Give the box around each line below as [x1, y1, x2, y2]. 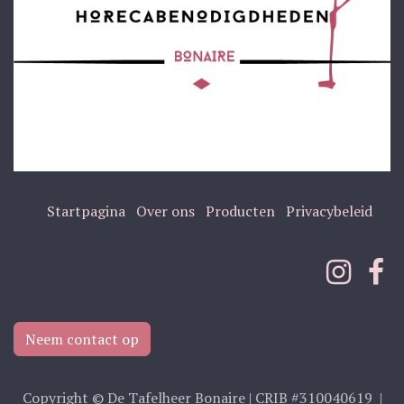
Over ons [135, 201, 195, 222]
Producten [205, 201, 275, 222]
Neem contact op [25, 328, 139, 349]
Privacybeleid [285, 201, 372, 222]
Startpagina [46, 201, 125, 222]
